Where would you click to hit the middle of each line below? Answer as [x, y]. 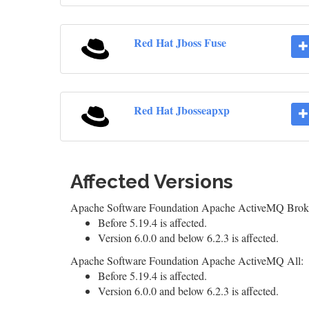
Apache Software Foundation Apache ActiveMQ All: [187, 260]
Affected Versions [152, 182]
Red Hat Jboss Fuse [180, 42]
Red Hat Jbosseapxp [181, 110]
